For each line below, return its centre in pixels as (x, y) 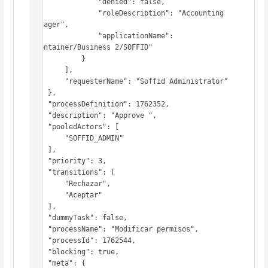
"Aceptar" (48, 195)
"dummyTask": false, (39, 218)
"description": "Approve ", (39, 116)
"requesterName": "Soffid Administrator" (48, 82)
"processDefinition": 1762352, (39, 104)
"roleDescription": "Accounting (65, 13)
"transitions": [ (39, 173)
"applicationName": (65, 36)
